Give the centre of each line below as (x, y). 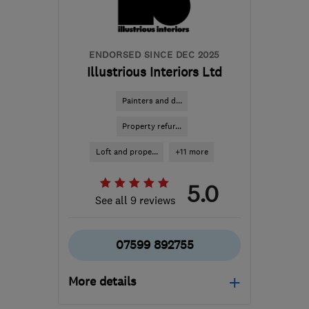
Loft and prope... (127, 152)
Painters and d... (152, 101)
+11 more (191, 152)
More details (102, 281)
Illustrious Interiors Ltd (154, 72)
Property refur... (152, 126)
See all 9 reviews (136, 200)
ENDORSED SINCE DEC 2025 (154, 54)
